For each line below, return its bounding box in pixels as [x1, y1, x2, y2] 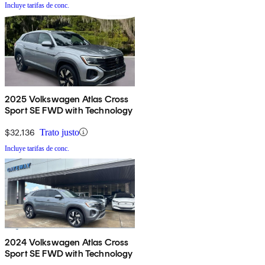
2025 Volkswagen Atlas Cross [5, 93, 129, 105]
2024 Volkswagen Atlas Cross [5, 236, 129, 248]
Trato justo [40, 127, 79, 137]
